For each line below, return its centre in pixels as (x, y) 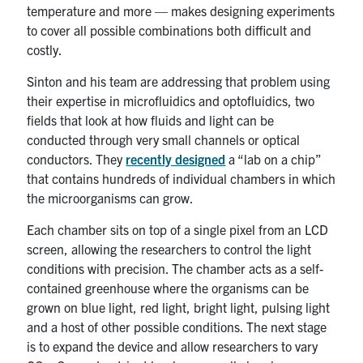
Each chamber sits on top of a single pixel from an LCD (178, 229)
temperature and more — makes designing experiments (181, 10)
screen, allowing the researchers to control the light (169, 248)
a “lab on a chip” (273, 158)
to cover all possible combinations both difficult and (169, 30)
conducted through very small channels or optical (164, 139)
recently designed (176, 158)
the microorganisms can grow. (111, 197)
